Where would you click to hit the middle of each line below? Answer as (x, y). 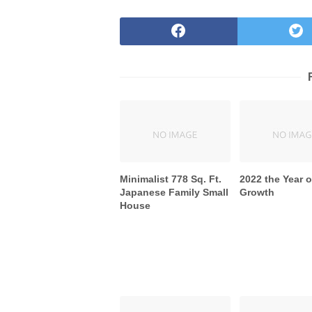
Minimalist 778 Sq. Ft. (171, 179)
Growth (257, 193)
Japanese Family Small (174, 193)
